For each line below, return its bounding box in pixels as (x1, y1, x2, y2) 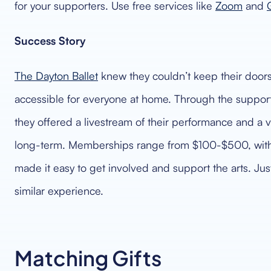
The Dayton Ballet (15, 69, 98, 82)
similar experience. (15, 184, 103, 197)
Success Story (15, 34, 86, 47)
